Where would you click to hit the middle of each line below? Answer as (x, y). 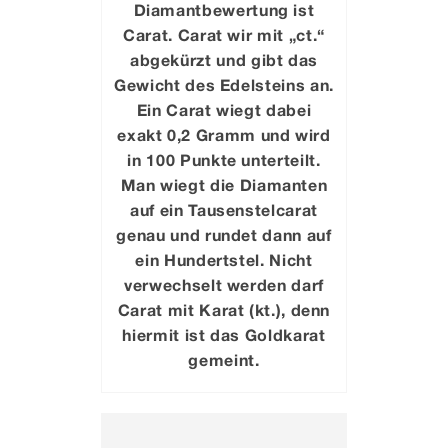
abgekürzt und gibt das (224, 60)
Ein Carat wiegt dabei (224, 110)
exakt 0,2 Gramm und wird (224, 135)
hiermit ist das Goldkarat (224, 335)
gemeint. (224, 360)
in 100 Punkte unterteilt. (224, 160)
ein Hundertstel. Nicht (224, 260)
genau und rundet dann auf (224, 235)
